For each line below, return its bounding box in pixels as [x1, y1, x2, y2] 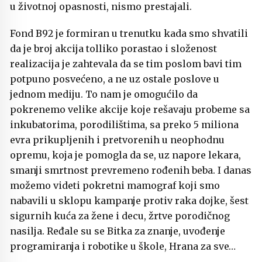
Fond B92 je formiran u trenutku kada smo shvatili [10, 27, 248, 40]
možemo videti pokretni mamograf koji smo [10, 180, 220, 192]
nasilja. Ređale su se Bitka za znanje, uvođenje [10, 225, 225, 237]
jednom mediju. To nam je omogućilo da [10, 88, 198, 101]
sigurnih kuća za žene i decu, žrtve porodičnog [10, 210, 230, 222]
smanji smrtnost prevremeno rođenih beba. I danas [10, 164, 251, 177]
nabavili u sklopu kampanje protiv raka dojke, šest [10, 195, 249, 207]
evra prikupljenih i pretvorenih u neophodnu [10, 134, 225, 146]
